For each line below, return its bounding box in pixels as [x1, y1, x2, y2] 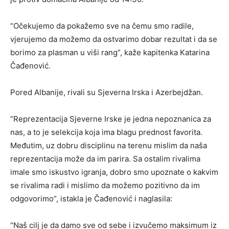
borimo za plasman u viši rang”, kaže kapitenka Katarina [10, 48, 210, 57]
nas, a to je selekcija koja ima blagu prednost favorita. [10, 127, 202, 137]
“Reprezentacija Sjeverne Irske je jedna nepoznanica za [10, 114, 211, 124]
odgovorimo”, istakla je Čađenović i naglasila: [10, 194, 172, 203]
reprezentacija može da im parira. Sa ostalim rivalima [10, 154, 200, 164]
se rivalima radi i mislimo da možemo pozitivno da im [10, 180, 200, 190]
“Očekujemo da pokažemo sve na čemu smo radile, [10, 21, 194, 31]
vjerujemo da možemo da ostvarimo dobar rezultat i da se [10, 34, 217, 44]
